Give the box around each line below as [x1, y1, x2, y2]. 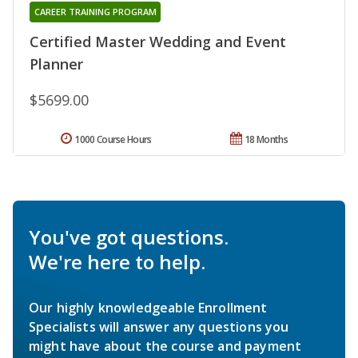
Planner [30, 54, 83, 74]
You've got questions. [29, 224, 229, 251]
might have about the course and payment [29, 337, 302, 356]
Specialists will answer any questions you [29, 318, 289, 336]
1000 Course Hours [74, 133, 152, 147]
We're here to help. [29, 249, 205, 276]
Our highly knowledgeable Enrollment [29, 299, 268, 317]
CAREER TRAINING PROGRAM [34, 6, 157, 18]
